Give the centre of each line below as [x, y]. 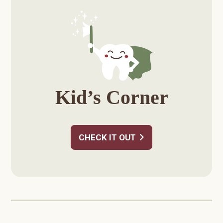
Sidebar [32, 12]
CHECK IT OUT [107, 137]
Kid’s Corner [111, 97]
